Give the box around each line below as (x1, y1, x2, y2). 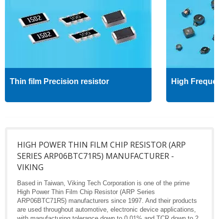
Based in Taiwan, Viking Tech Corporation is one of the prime (17, 179, 190, 187)
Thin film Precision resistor (10, 77, 109, 86)
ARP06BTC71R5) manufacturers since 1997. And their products (17, 197, 197, 205)
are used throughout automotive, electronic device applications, (17, 206, 196, 214)
